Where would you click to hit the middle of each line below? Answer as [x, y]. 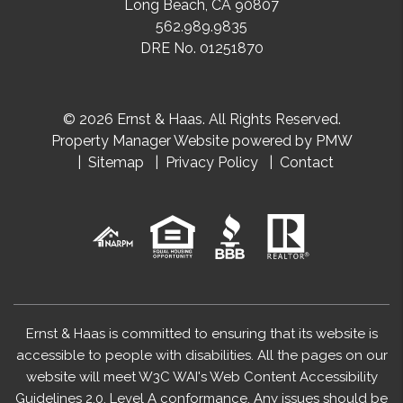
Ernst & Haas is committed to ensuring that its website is [201, 333]
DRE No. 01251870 [201, 48]
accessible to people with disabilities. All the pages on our [201, 355]
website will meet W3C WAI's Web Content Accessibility [201, 376]
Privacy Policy [211, 162]
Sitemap [116, 162]
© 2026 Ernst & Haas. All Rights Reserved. [201, 119]
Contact [306, 162]
